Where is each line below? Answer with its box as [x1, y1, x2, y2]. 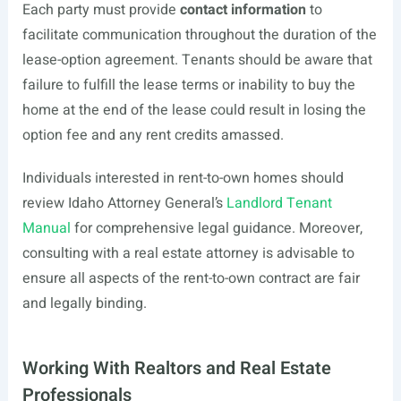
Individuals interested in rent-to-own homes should [21, 167, 344, 189]
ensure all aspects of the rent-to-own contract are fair [21, 268, 360, 289]
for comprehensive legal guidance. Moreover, [70, 218, 363, 239]
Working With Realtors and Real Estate [21, 355, 331, 381]
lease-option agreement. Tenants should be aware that [21, 49, 372, 71]
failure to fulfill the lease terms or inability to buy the [21, 74, 355, 96]
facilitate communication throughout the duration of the [21, 24, 377, 46]
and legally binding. [21, 293, 147, 314]
